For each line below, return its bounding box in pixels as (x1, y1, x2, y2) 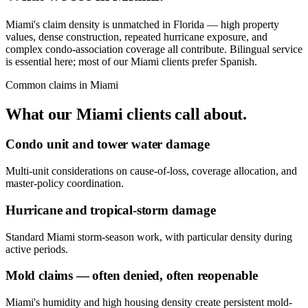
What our (5, 104, 76, 123)
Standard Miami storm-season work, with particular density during (5, 230, 292, 243)
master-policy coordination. (5, 177, 124, 190)
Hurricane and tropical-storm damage (5, 202, 216, 217)
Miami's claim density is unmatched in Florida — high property (5, 18, 279, 30)
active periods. (5, 243, 68, 255)
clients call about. (122, 104, 247, 123)
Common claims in (5, 78, 90, 91)
